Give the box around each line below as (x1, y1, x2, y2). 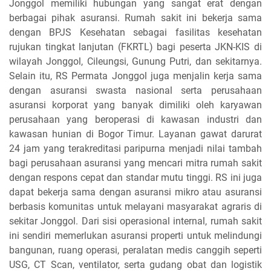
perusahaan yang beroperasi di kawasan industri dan (9, 113, 262, 125)
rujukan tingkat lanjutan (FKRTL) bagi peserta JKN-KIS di (9, 41, 262, 53)
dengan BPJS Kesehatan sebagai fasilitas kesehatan (9, 26, 262, 38)
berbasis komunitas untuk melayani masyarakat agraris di (9, 200, 262, 212)
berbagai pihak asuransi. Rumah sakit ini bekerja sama (9, 11, 262, 24)
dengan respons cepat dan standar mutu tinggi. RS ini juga (9, 171, 262, 183)
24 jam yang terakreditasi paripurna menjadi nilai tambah (9, 142, 262, 154)
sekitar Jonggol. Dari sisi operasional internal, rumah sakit (9, 215, 262, 227)
